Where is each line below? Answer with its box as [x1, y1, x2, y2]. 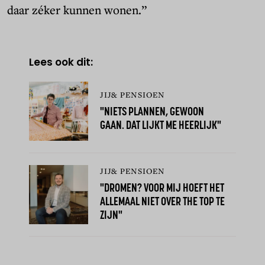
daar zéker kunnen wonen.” [7, 1, 179, 18]
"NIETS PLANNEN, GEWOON [100, 106, 205, 118]
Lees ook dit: [29, 54, 93, 69]
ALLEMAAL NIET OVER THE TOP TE [100, 196, 225, 208]
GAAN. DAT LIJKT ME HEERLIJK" [100, 119, 222, 131]
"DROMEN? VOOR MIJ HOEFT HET [100, 183, 225, 195]
